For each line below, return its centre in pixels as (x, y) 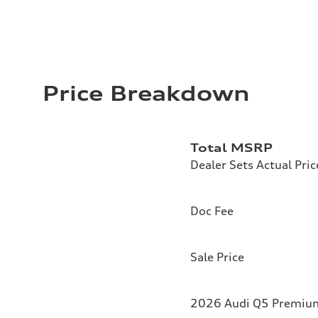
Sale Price (217, 257)
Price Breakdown (146, 94)
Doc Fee (212, 211)
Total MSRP (231, 148)
